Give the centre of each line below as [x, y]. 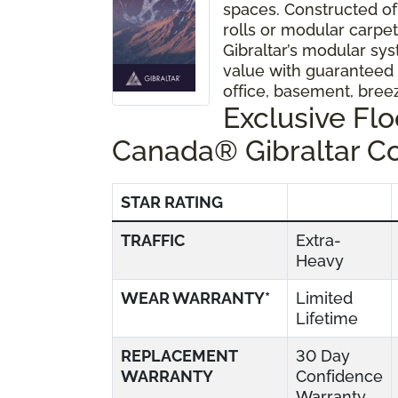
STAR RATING [172, 202]
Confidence [339, 376]
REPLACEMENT [179, 355]
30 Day [323, 355]
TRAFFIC [153, 240]
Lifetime [327, 318]
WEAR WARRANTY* [195, 298]
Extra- [318, 240]
